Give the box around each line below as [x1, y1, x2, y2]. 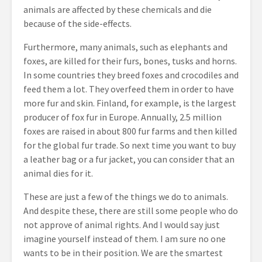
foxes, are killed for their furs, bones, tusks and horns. [23, 55, 237, 67]
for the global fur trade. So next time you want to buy [23, 139, 236, 151]
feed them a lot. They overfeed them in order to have [23, 83, 234, 95]
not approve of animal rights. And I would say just [23, 219, 220, 230]
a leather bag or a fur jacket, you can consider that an [23, 153, 235, 165]
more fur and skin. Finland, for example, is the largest [23, 97, 236, 109]
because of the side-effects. [23, 18, 132, 29]
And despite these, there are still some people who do [23, 205, 238, 216]
